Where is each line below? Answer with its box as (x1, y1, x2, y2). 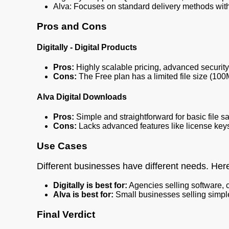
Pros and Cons (37, 20, 107, 32)
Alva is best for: (53, 190, 113, 199)
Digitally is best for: (53, 181, 127, 190)
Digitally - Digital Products (37, 43, 137, 52)
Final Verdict (37, 209, 95, 220)
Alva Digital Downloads (37, 92, 127, 101)
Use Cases (37, 140, 87, 151)
